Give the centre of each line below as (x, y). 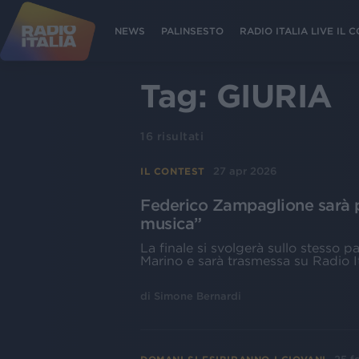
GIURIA (274, 96)
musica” (171, 224)
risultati (178, 136)
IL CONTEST (173, 171)
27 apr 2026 (245, 171)
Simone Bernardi (198, 296)
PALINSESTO (192, 30)
